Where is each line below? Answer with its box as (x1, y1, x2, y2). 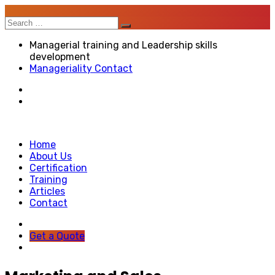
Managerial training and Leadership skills (29, 39, 217, 51)
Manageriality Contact (29, 63, 133, 74)
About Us (29, 150, 72, 162)
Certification (29, 162, 87, 174)
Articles (29, 185, 65, 197)
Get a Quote (29, 230, 85, 242)
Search (4, 16, 37, 28)
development (29, 51, 90, 63)
